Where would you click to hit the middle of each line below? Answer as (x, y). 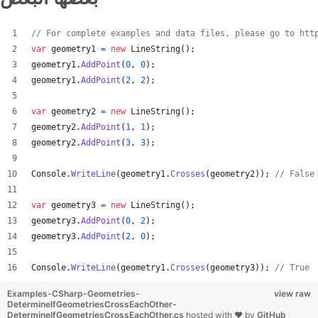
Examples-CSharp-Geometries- (73, 294)
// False (295, 174)
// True (292, 268)
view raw (292, 294)
